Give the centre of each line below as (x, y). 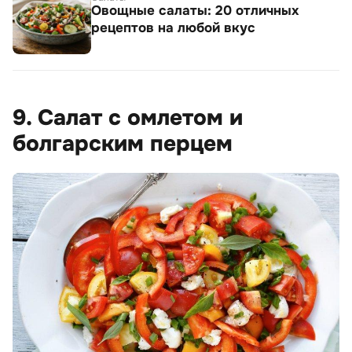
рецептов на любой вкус (173, 28)
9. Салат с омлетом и (128, 118)
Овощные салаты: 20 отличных (195, 11)
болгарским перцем (123, 144)
